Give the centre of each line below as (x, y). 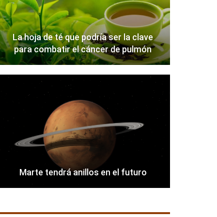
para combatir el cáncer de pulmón (83, 49)
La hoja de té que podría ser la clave (83, 37)
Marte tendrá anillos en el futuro (83, 172)
